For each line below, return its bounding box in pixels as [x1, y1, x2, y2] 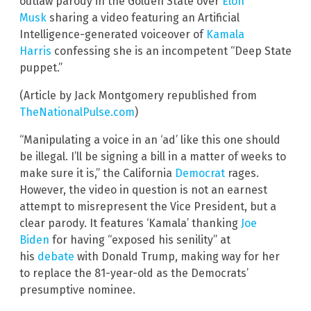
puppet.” [19, 60, 62, 74]
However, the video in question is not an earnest [19, 183, 267, 196]
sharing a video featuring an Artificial [47, 10, 239, 24]
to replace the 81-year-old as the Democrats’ [19, 266, 249, 280]
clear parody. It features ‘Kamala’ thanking [19, 216, 241, 230]
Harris [19, 44, 51, 58]
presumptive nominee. [19, 283, 135, 296]
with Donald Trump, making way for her [74, 249, 280, 263]
